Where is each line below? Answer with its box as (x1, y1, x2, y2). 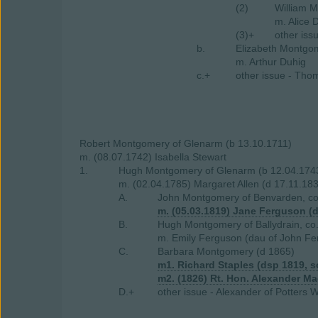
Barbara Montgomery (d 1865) (158, 246, 295, 257)
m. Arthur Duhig (236, 56, 306, 67)
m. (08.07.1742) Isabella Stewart (79, 151, 226, 163)
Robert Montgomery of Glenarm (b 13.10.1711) (79, 138, 292, 149)
